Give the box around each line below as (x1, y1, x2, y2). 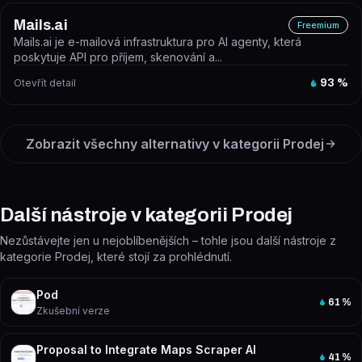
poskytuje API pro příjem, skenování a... (14, 50, 222, 64)
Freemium (297, 19, 339, 31)
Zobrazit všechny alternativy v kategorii (25, 136, 283, 152)
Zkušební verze (36, 305, 110, 317)
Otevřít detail (14, 77, 76, 89)
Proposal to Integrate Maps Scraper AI (36, 343, 256, 356)
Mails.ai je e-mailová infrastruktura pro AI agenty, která (14, 35, 301, 48)
